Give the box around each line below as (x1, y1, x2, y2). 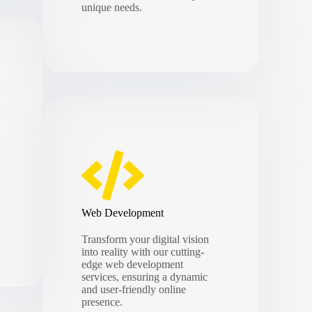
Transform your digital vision (81, 233, 210, 245)
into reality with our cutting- (81, 245, 205, 258)
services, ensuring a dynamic (81, 270, 208, 283)
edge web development (81, 258, 184, 270)
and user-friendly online (81, 283, 187, 295)
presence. (81, 295, 123, 308)
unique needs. (81, 1, 143, 14)
